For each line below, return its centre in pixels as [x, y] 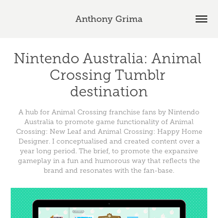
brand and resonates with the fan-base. [109, 171]
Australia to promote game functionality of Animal [109, 122]
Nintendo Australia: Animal [107, 58]
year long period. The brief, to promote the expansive [109, 151]
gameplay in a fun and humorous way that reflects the [109, 161]
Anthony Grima [109, 19]
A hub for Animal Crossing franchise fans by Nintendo [109, 112]
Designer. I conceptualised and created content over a [109, 141]
